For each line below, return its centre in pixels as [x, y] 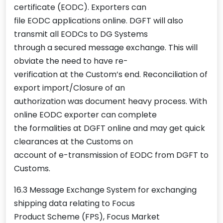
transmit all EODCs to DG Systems [81, 34]
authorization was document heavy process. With [111, 102]
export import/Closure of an [69, 88]
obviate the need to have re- [71, 61]
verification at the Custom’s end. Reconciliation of [111, 75]
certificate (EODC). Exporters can [80, 7]
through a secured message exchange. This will [106, 48]
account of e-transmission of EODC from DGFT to [111, 155]
